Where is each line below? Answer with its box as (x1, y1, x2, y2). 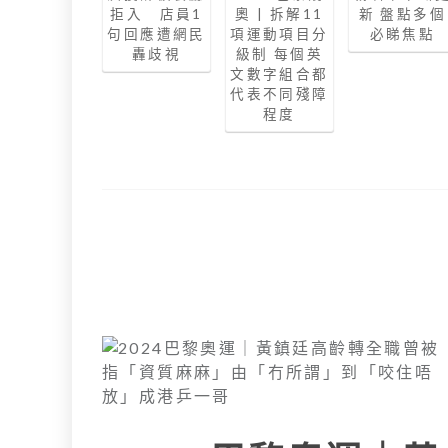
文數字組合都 (230, 66, 329, 83)
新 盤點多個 (358, 6, 446, 23)
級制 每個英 (235, 46, 324, 63)
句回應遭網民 (107, 26, 206, 43)
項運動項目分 (230, 26, 329, 43)
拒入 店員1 (110, 6, 203, 23)
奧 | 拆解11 (235, 6, 324, 23)
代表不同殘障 (230, 86, 329, 103)
